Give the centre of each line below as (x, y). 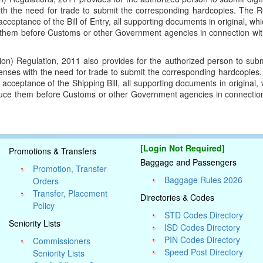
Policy (44, 205)
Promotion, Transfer (70, 168)
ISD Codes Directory (203, 227)
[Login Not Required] (183, 148)
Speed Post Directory (204, 252)
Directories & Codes (177, 197)
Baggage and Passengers (188, 162)
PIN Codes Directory (203, 240)
